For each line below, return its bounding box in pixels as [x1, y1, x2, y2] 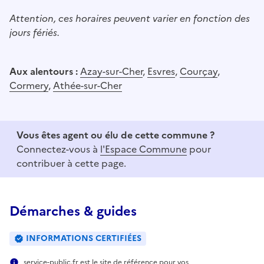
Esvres [147, 64, 175, 78]
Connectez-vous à [16, 141, 100, 156]
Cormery [9, 78, 48, 93]
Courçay [180, 64, 217, 78]
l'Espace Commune [100, 141, 187, 156]
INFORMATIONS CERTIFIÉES [26, 232, 141, 245]
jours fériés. [9, 25, 60, 39]
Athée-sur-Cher [53, 78, 122, 93]
